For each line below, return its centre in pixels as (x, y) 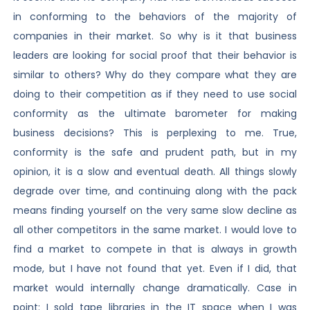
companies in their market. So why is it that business (155, 36)
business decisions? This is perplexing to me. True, (155, 133)
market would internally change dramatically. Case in (155, 288)
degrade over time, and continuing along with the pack (155, 191)
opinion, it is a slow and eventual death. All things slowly (155, 172)
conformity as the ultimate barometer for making (155, 114)
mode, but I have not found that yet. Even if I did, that (155, 269)
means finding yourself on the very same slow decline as (155, 211)
